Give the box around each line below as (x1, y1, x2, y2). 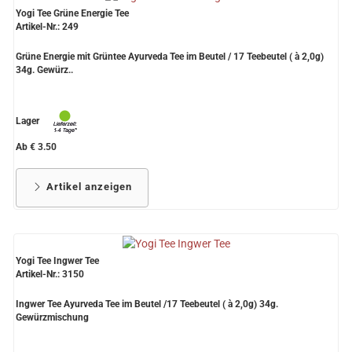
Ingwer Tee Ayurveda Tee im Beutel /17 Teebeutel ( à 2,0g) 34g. (16, 299, 278, 310)
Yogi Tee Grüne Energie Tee (16, 8, 129, 20)
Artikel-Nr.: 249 (16, 21, 79, 33)
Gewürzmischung (16, 312, 89, 324)
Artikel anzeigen (43, 181, 132, 193)
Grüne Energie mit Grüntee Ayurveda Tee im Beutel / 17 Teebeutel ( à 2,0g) (16, 51, 324, 63)
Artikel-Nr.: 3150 (16, 269, 84, 280)
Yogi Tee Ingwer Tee (16, 255, 99, 267)
